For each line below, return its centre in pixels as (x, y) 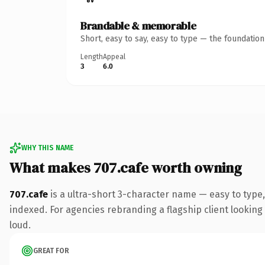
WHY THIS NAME (47, 148)
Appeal (114, 56)
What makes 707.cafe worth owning (126, 167)
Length (92, 56)
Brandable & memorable (138, 25)
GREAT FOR (51, 251)
